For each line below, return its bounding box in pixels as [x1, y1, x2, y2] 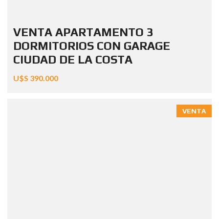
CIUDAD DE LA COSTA [13, 52, 132, 66]
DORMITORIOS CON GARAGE [13, 39, 170, 52]
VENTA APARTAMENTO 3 [13, 25, 153, 39]
